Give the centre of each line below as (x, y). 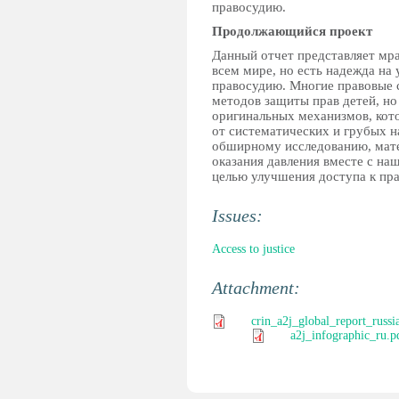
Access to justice (253, 249)
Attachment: (258, 288)
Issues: (240, 216)
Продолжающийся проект (292, 31)
